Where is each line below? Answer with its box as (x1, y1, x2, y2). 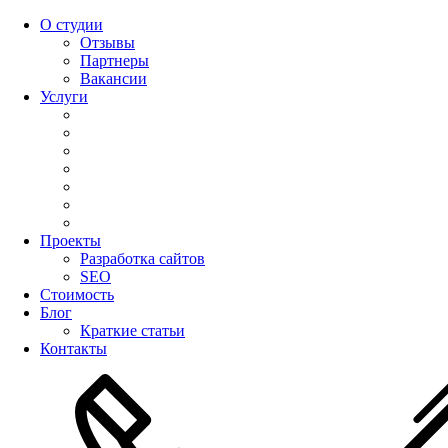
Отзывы (80, 34, 135, 51)
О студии (40, 16, 103, 33)
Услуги (40, 88, 88, 105)
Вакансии (80, 70, 147, 87)
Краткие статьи (80, 322, 185, 339)
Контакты (40, 340, 107, 357)
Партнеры (80, 52, 149, 69)
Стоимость (40, 286, 114, 303)
